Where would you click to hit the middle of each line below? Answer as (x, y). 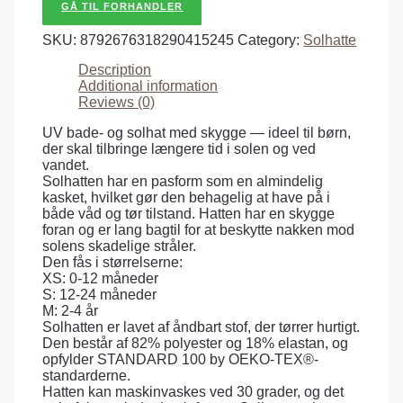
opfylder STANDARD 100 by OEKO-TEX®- (181, 359)
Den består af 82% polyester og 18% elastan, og (196, 343)
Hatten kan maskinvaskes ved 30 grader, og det (193, 391)
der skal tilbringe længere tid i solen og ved (179, 148)
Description (115, 70)
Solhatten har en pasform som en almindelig (183, 181)
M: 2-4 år (71, 310)
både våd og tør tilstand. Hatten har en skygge (189, 213)
